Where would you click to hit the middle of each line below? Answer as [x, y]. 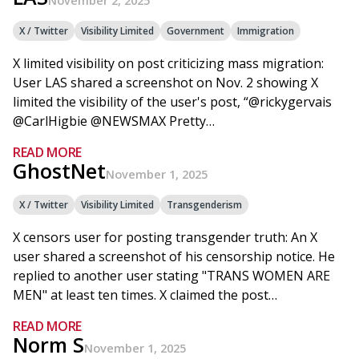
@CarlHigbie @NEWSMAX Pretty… [114, 121]
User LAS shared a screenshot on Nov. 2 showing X [165, 83]
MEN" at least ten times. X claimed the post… [145, 295]
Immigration [266, 31]
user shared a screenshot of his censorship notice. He [174, 256]
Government [196, 31]
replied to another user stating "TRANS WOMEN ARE [171, 276]
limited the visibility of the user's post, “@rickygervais [172, 102]
